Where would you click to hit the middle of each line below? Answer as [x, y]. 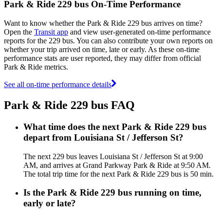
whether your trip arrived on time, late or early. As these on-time [102, 49]
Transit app [51, 32]
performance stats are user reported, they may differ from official [102, 58]
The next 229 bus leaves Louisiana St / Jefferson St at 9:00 [113, 156]
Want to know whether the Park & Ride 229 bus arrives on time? [103, 23]
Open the [19, 32]
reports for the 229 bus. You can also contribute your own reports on [108, 40]
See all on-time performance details [58, 84]
